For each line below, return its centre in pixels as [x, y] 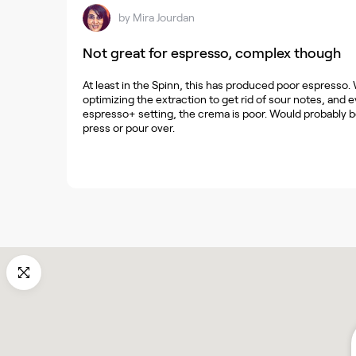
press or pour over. [129, 128]
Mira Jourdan [164, 18]
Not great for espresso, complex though [212, 53]
